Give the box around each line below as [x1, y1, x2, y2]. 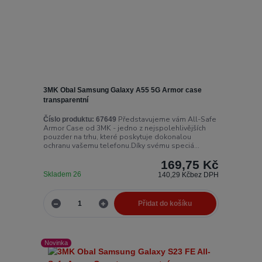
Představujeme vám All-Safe [116, 115, 216, 125]
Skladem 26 [43, 170, 83, 179]
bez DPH [190, 171, 219, 180]
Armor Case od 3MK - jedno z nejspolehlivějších [43, 123, 206, 133]
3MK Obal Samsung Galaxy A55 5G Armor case [43, 85, 202, 94]
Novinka [44, 239, 68, 247]
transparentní [43, 95, 88, 104]
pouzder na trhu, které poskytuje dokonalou [43, 132, 191, 142]
